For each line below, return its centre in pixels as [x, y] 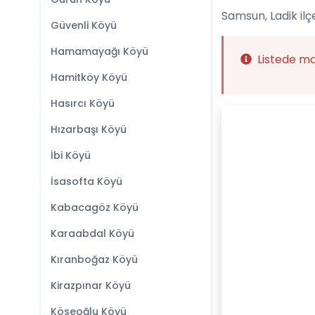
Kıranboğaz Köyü [94, 259]
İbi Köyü [71, 155]
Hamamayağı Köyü [99, 51]
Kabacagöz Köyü [95, 207]
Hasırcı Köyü [83, 103]
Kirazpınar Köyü [91, 285]
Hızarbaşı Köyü [89, 129]
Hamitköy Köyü [89, 77]
